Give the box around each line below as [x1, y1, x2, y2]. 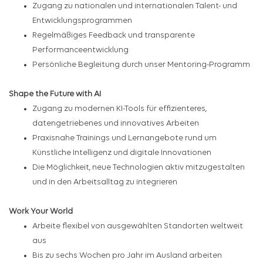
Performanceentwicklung [32, 46, 129, 55]
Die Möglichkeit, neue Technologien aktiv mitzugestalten [32, 163, 245, 173]
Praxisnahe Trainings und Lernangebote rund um [32, 134, 217, 143]
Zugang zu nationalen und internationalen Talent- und [32, 2, 237, 11]
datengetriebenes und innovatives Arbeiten [32, 119, 199, 129]
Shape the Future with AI [9, 90, 101, 99]
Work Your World [9, 207, 73, 217]
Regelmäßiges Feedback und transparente [32, 31, 195, 41]
